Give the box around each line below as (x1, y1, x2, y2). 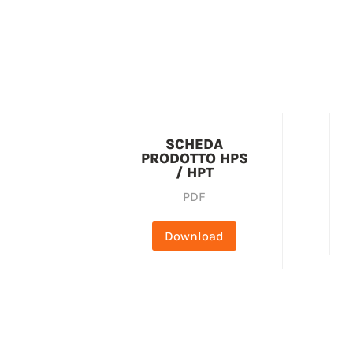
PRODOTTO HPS (140, 149, 248, 167)
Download (165, 229, 225, 244)
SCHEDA (165, 135, 224, 153)
